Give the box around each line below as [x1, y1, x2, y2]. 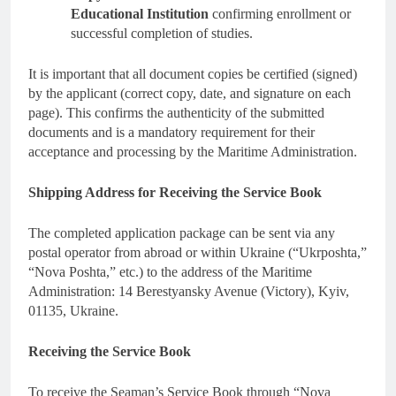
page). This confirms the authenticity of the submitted [28, 104, 324, 120]
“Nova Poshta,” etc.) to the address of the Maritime [28, 263, 312, 279]
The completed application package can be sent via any [28, 225, 335, 240]
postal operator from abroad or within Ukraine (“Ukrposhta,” [28, 244, 367, 260]
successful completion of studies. [71, 25, 253, 41]
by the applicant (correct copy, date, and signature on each [28, 85, 351, 101]
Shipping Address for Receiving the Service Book [28, 184, 322, 200]
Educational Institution [71, 5, 209, 21]
